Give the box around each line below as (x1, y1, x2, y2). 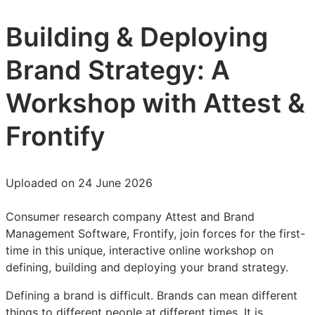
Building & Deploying (6, 21, 268, 53)
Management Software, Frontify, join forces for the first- (6, 226, 305, 240)
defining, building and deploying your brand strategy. (6, 259, 292, 274)
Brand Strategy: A (6, 54, 230, 86)
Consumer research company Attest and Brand (6, 209, 255, 224)
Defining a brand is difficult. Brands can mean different (6, 288, 297, 302)
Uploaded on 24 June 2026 (6, 176, 153, 191)
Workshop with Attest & (6, 87, 305, 120)
